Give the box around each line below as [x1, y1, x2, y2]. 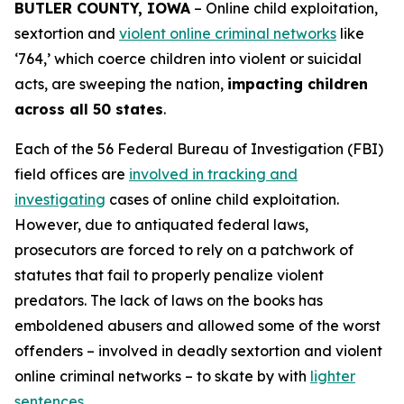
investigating [14, 190, 106, 208]
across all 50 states [14, 100, 163, 118]
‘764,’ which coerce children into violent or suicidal [14, 50, 362, 68]
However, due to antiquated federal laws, [14, 216, 308, 234]
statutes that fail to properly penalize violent [14, 266, 324, 284]
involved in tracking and [129, 165, 298, 183]
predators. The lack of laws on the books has [14, 291, 323, 309]
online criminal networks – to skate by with [14, 367, 310, 385]
